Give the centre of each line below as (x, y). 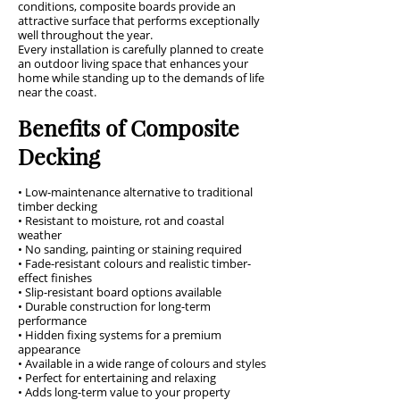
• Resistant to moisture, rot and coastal (121, 221)
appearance (49, 349)
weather (40, 235)
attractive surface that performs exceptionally (139, 21)
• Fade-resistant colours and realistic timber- (134, 263)
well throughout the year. (85, 35)
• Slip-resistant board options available (120, 292)
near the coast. (57, 92)
